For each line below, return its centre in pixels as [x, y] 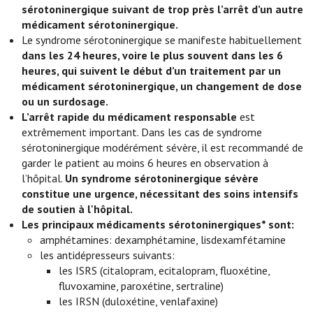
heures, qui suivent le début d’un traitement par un [152, 71]
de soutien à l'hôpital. [78, 209]
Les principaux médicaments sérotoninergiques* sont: [158, 224]
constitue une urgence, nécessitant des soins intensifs [160, 194]
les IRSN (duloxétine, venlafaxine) [138, 301]
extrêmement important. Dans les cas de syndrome [142, 132]
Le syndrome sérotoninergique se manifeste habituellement [162, 40]
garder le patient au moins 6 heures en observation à [145, 163]
